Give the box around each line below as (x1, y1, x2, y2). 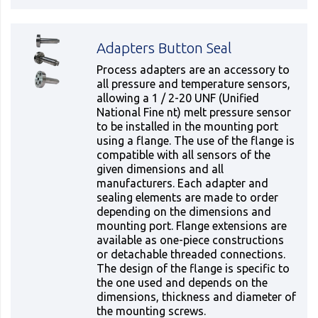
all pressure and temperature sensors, (97, 77, 291, 90)
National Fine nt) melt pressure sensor (97, 106, 292, 119)
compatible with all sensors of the (97, 148, 271, 161)
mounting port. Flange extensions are (97, 219, 287, 232)
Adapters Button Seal (97, 40, 232, 56)
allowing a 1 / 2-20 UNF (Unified (97, 92, 260, 104)
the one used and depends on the (97, 276, 268, 289)
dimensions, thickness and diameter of (97, 290, 297, 303)
